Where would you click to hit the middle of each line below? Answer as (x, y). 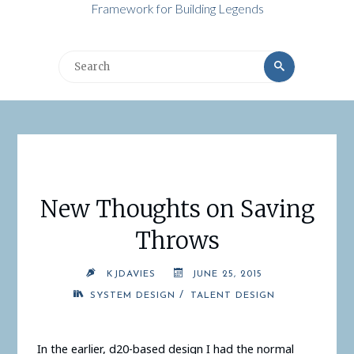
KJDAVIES (131, 275)
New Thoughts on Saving (177, 209)
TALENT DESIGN (232, 296)
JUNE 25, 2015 (228, 275)
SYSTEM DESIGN (133, 296)
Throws (177, 241)
